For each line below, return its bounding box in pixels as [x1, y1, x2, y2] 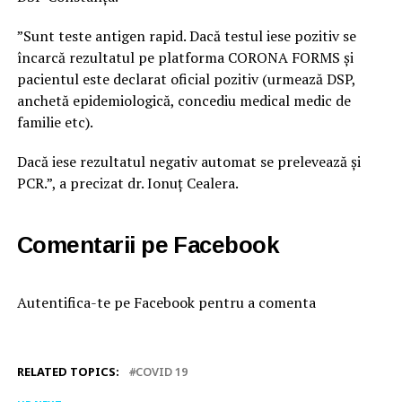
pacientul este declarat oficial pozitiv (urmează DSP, [16, 69, 355, 90]
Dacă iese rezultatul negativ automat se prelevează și [16, 152, 361, 172]
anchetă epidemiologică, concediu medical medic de [16, 91, 351, 111]
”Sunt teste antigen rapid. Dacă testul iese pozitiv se [16, 26, 356, 47]
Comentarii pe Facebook [16, 232, 280, 258]
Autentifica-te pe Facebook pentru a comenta [16, 293, 316, 313]
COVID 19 [135, 363, 188, 380]
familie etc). [16, 112, 93, 133]
